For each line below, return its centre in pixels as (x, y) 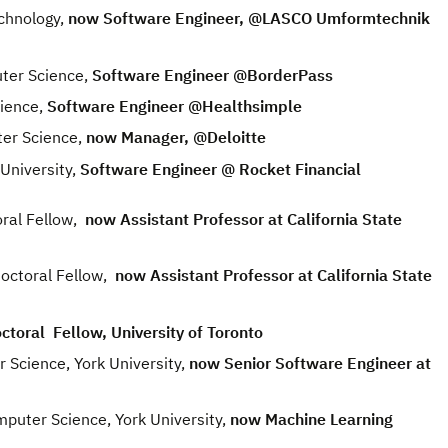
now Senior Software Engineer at (308, 362)
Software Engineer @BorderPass (212, 74)
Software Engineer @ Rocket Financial (220, 168)
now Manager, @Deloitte (176, 137)
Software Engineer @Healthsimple (174, 106)
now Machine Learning (311, 419)
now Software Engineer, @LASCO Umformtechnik (249, 18)
